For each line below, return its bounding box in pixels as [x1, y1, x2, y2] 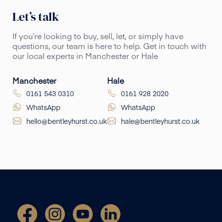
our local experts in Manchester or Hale [12, 50, 158, 61]
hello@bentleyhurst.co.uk [26, 116, 107, 126]
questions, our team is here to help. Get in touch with [12, 40, 207, 51]
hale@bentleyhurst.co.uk [121, 116, 200, 126]
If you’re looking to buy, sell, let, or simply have [12, 30, 183, 41]
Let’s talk [12, 8, 59, 25]
